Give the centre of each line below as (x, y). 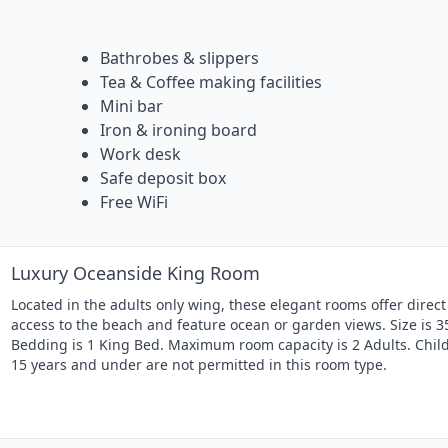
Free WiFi (134, 202)
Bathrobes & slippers (179, 58)
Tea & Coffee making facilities (211, 82)
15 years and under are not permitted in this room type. (199, 365)
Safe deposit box (163, 178)
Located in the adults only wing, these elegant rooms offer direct (228, 305)
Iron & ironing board (178, 130)
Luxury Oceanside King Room (135, 273)
